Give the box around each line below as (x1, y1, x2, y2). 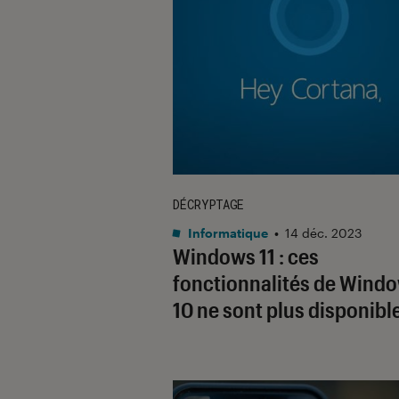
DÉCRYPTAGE (173, 195, 244, 213)
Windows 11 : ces (173, 242, 319, 269)
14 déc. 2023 (285, 224, 362, 240)
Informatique (185, 224, 268, 240)
